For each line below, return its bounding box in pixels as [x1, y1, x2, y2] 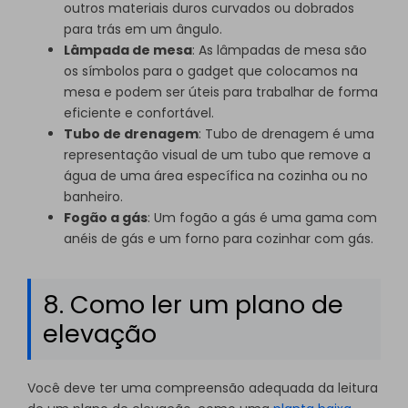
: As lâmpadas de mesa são [192, 40, 367, 59]
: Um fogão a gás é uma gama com [148, 208, 377, 227]
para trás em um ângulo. [64, 19, 222, 38]
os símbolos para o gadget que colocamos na [64, 61, 358, 80]
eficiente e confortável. [64, 103, 214, 122]
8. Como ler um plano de [42, 287, 343, 321]
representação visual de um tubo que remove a [64, 145, 371, 164]
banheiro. [64, 187, 123, 206]
